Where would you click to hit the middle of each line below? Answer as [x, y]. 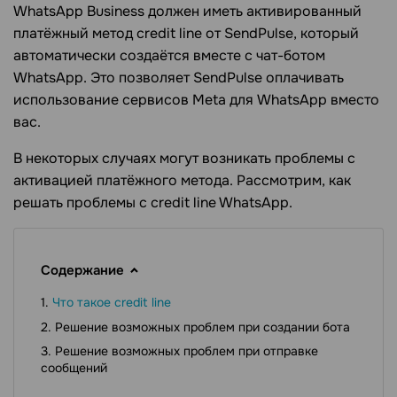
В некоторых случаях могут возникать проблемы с [184, 159]
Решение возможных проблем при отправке [187, 351]
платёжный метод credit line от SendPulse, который [186, 34]
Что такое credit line [112, 303]
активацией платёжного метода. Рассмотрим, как [182, 181]
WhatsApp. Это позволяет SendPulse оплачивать [179, 78]
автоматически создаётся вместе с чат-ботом [169, 56]
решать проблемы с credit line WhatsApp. [153, 203]
